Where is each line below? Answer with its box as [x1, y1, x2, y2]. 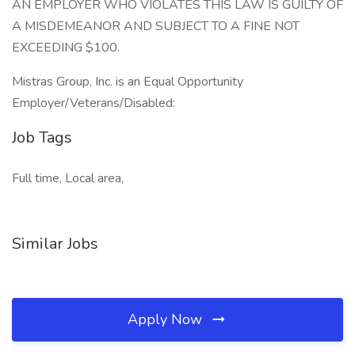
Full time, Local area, [12, 170, 124, 187]
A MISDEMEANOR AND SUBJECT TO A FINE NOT [12, 17, 300, 35]
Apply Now [128, 310, 206, 329]
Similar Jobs [12, 233, 98, 254]
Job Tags [12, 127, 72, 148]
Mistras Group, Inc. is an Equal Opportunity [12, 73, 243, 90]
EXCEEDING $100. [12, 39, 120, 56]
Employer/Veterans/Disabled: [12, 94, 175, 112]
